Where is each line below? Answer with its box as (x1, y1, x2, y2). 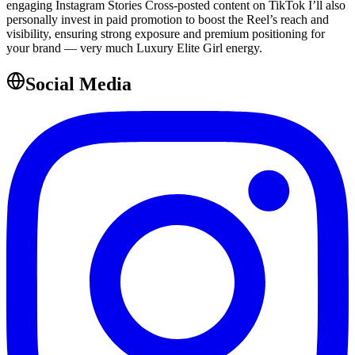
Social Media (25, 74, 132, 95)
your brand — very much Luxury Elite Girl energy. (6, 41, 262, 55)
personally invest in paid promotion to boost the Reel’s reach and (6, 13, 329, 27)
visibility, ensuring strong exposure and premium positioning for (6, 27, 325, 41)
